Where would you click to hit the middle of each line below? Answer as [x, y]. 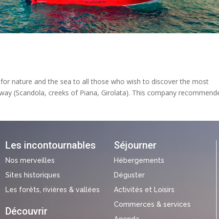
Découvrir [26, 211]
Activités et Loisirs [144, 190]
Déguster [130, 175]
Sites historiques [33, 175]
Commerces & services [153, 205]
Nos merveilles [30, 161]
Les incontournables [50, 145]
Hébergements [139, 161]
